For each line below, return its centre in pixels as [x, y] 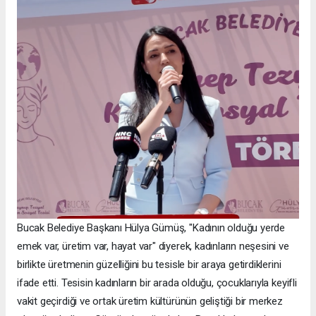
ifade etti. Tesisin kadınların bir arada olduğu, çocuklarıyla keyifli [157, 282]
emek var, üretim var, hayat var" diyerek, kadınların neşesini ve [153, 246]
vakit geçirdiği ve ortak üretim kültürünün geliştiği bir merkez [150, 301]
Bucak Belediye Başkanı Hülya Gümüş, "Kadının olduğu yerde [151, 227]
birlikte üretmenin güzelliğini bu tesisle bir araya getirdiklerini [149, 264]
